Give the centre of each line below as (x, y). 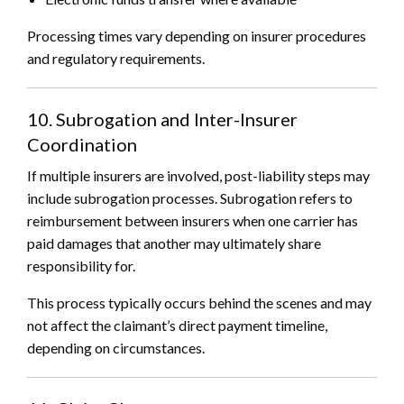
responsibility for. (81, 266)
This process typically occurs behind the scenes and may (199, 303)
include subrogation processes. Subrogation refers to (190, 198)
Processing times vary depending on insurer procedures (197, 36)
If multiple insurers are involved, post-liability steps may (198, 176)
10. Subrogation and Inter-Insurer (162, 119)
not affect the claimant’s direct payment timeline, (177, 326)
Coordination (82, 145)
